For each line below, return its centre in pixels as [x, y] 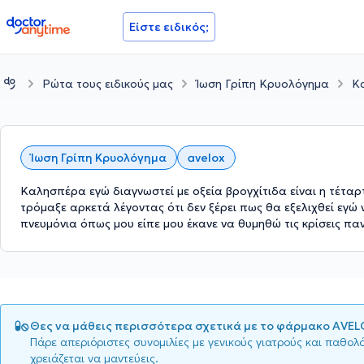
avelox [206, 158]
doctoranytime [52, 23]
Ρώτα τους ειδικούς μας [108, 83]
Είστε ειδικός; [169, 27]
